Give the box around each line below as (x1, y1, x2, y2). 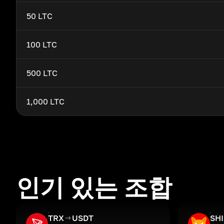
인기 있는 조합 (16, 172, 172, 201)
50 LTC (26, 11, 52, 21)
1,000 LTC (26, 96, 64, 106)
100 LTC (26, 39, 57, 49)
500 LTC (26, 68, 57, 78)
